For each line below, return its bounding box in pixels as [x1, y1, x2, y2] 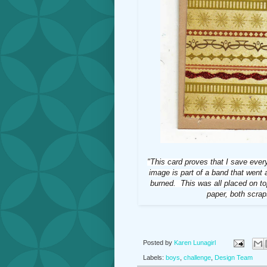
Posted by [143, 239, 174, 247]
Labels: [143, 253, 166, 261]
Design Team [215, 253, 253, 261]
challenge [184, 253, 211, 261]
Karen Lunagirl [174, 239, 216, 247]
